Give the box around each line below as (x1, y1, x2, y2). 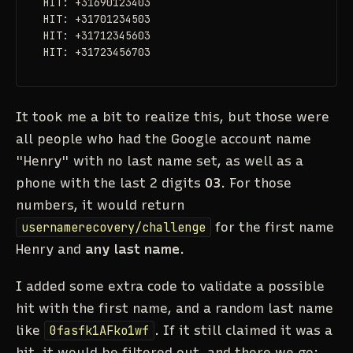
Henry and (16, 240, 85, 257)
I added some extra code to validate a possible (16, 277, 325, 294)
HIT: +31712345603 (43, 28, 150, 43)
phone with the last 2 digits (16, 174, 205, 191)
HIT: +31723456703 (43, 45, 150, 60)
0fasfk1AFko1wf (50, 321, 149, 339)
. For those (221, 174, 292, 191)
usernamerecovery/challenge (21, 218, 206, 236)
